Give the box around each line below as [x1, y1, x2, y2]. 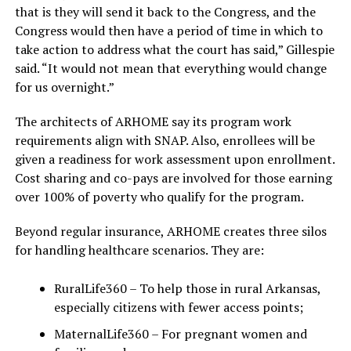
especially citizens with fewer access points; [53, 299, 303, 317]
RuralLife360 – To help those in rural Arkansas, [53, 280, 320, 298]
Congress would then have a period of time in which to [14, 22, 323, 40]
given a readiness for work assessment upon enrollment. [14, 150, 335, 168]
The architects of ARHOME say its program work [14, 113, 291, 131]
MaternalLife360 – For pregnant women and [53, 325, 307, 343]
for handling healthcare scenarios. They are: [14, 241, 264, 259]
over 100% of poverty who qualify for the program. [14, 188, 304, 206]
